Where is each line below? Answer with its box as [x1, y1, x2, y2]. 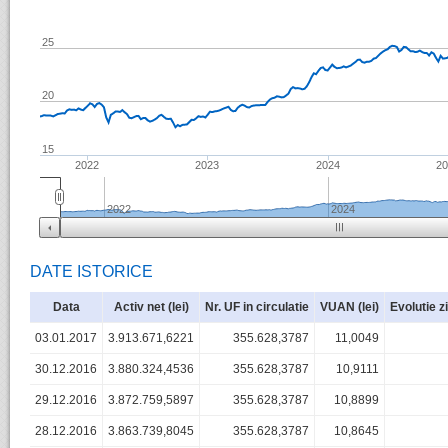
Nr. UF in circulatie [205, 300, 309, 315]
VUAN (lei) [320, 300, 379, 315]
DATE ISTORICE [30, 263, 153, 281]
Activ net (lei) [113, 300, 189, 315]
